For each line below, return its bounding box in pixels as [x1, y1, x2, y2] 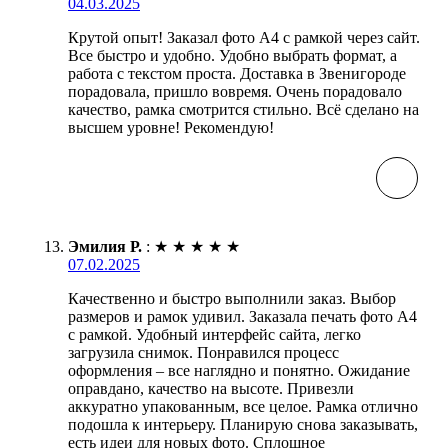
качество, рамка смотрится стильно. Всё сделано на [68, 100, 419, 118]
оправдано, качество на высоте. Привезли [68, 379, 354, 397]
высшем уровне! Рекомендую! [68, 118, 274, 136]
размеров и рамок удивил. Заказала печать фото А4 [68, 307, 417, 325]
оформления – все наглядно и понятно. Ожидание [68, 361, 410, 379]
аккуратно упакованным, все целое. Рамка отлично [68, 397, 418, 415]
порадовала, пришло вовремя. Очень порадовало [68, 82, 402, 100]
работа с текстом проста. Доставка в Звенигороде [68, 64, 406, 82]
